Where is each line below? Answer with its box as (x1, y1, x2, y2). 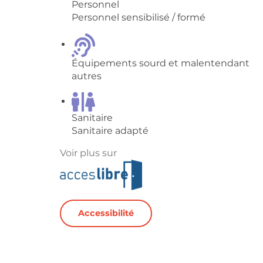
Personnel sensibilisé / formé (72, 11, 206, 23)
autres (72, 70, 102, 82)
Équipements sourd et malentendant (72, 57, 250, 69)
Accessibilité (77, 208, 134, 219)
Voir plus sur (60, 147, 117, 159)
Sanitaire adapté (72, 125, 149, 137)
